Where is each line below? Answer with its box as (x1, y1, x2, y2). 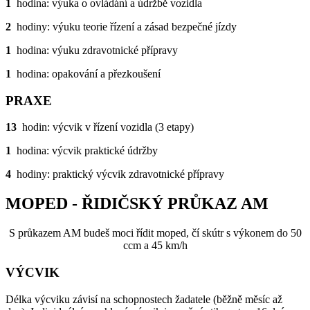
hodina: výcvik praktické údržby (11, 145, 158, 157)
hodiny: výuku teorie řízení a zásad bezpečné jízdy (11, 21, 237, 33)
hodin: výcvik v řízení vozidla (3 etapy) (17, 121, 194, 134)
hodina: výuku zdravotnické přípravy (11, 44, 178, 57)
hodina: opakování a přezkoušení (11, 68, 161, 80)
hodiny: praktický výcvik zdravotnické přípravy (14, 168, 224, 181)
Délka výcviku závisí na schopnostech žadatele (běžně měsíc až (6, 293, 282, 305)
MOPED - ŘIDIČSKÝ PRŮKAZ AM (6, 194, 268, 213)
